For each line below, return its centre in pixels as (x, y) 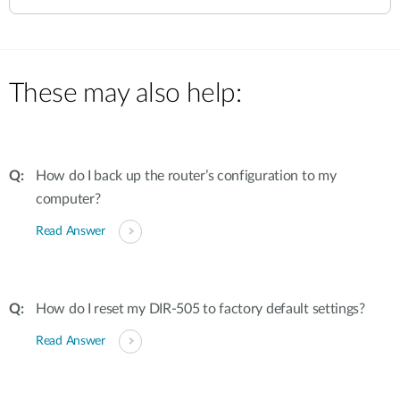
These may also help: (125, 94)
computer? (68, 199)
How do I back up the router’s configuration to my (186, 176)
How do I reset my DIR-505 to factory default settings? (200, 309)
